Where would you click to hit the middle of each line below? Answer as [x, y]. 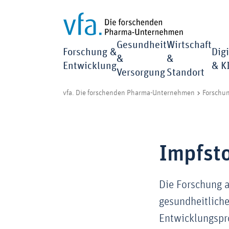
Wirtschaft [189, 45]
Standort [186, 73]
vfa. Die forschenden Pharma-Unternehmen [129, 93]
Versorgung [141, 73]
